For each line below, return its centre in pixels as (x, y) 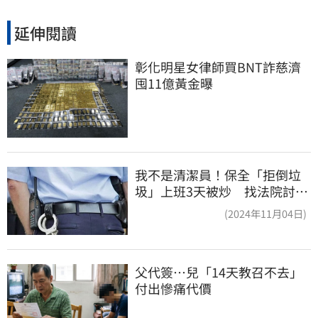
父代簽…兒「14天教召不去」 (219, 272)
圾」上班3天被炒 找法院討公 (221, 191)
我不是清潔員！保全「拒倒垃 (218, 175)
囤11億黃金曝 (174, 83)
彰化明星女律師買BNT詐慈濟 (218, 67)
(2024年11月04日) (265, 214)
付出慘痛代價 (173, 288)
